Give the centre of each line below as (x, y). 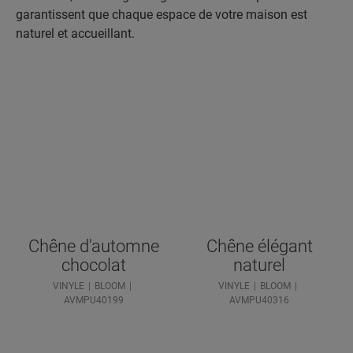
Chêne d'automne (94, 246)
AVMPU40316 (259, 300)
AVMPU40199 (94, 300)
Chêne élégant (259, 246)
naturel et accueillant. (75, 33)
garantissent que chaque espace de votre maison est (162, 14)
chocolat (94, 265)
